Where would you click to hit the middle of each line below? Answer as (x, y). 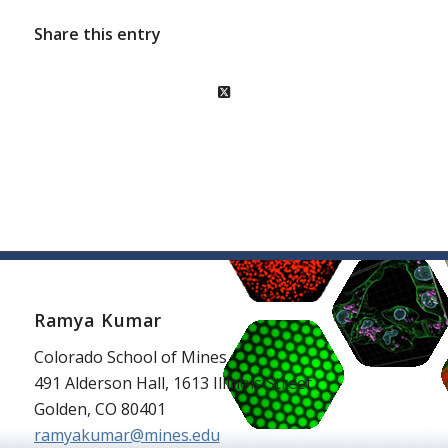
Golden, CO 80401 (99, 409)
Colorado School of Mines (130, 357)
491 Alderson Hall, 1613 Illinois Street (172, 383)
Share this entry (97, 33)
